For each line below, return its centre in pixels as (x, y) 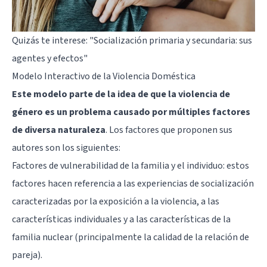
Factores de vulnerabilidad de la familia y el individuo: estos (131, 165)
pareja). (27, 255)
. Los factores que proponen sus (169, 130)
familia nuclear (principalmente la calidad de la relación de (131, 237)
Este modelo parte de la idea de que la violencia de (121, 94)
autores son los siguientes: (66, 148)
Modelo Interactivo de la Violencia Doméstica (104, 76)
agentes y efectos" (50, 58)
